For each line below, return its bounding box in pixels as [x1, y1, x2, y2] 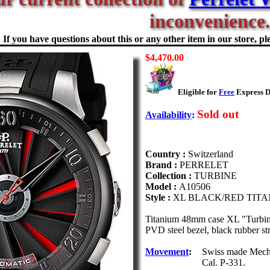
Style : [145, 192, 173, 202]
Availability [145, 110, 192, 120]
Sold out [197, 108, 239, 121]
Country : [145, 149, 188, 159]
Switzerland [188, 149, 233, 159]
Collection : [145, 171, 194, 181]
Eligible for [178, 87, 219, 96]
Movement [145, 246, 189, 257]
